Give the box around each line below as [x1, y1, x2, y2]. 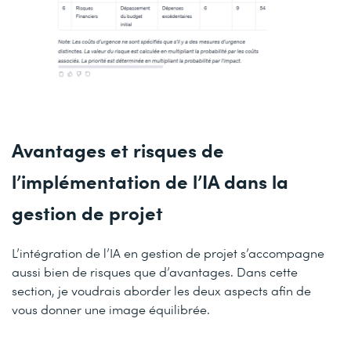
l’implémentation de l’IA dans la [12, 168, 288, 194]
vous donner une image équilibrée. [12, 301, 210, 318]
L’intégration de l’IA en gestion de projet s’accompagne [12, 244, 324, 262]
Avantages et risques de [12, 136, 224, 163]
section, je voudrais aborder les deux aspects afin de [12, 282, 311, 299]
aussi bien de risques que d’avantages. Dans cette [12, 263, 298, 280]
